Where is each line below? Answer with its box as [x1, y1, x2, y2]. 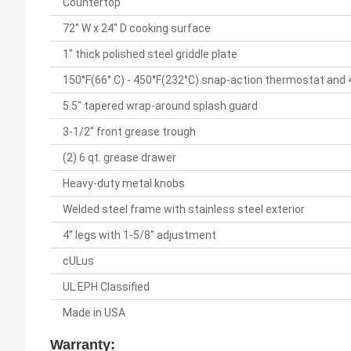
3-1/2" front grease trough [63, 125, 196, 138]
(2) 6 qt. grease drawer [63, 150, 176, 164]
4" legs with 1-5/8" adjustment [63, 228, 216, 241]
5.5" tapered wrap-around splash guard [63, 99, 258, 112]
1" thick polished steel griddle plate [63, 47, 237, 60]
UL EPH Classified [63, 280, 150, 293]
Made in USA [63, 306, 125, 319]
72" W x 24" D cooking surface [63, 21, 211, 34]
